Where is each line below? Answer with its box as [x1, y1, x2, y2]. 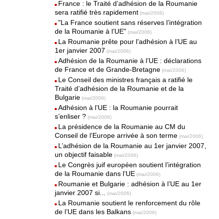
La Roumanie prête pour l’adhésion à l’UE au [58, 38, 197, 45]
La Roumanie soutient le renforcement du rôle [58, 199, 201, 207]
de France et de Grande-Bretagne [55, 66, 161, 73]
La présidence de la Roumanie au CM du [58, 123, 186, 131]
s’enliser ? [55, 112, 87, 120]
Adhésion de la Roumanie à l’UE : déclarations [58, 57, 202, 65]
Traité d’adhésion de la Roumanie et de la [55, 85, 184, 92]
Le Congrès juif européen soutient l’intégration [58, 161, 201, 169]
